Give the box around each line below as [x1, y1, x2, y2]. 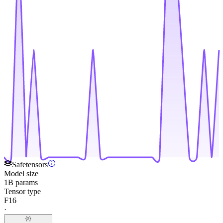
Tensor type [4, 187, 41, 196]
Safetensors [12, 160, 48, 169]
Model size [4, 169, 38, 178]
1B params [4, 178, 38, 187]
